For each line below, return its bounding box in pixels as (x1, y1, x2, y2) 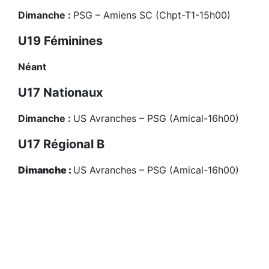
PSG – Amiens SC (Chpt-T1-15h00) (73, 9, 231, 22)
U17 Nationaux (18, 85, 103, 100)
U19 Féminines (18, 34, 103, 49)
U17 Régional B (18, 137, 104, 152)
